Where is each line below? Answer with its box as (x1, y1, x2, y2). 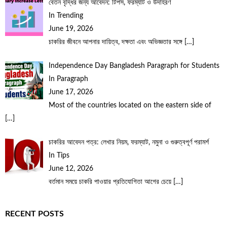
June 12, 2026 (48, 165, 93, 172)
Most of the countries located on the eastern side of (48, 101, 211, 109)
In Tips (48, 152, 69, 159)
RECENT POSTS (5, 209, 64, 218)
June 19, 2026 (48, 25, 93, 32)
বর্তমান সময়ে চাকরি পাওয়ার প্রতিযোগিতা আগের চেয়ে (48, 178, 173, 185)
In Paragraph (48, 75, 88, 83)
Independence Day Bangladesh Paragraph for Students (48, 62, 219, 69)
